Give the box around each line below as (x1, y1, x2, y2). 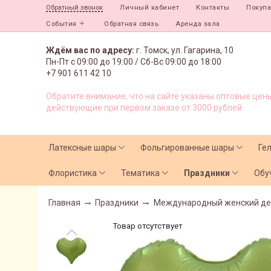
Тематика (121, 168, 160, 178)
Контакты (196, 4, 229, 11)
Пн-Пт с (46, 57, 75, 67)
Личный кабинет (120, 4, 179, 11)
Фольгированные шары (140, 143, 235, 152)
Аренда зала (175, 19, 220, 28)
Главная (48, 198, 80, 207)
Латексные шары (48, 143, 117, 152)
